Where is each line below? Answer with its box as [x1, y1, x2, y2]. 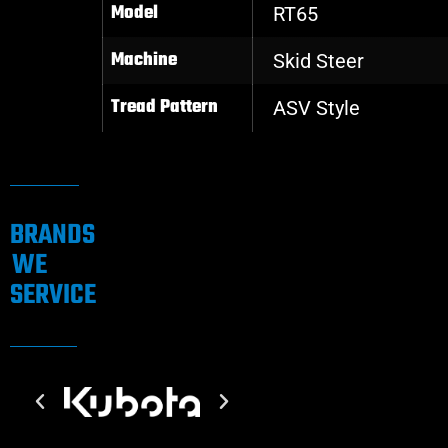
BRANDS [10, 214, 95, 258]
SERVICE [10, 274, 96, 318]
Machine [111, 46, 177, 76]
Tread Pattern [111, 93, 218, 123]
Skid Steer [273, 49, 364, 74]
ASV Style [273, 96, 360, 121]
